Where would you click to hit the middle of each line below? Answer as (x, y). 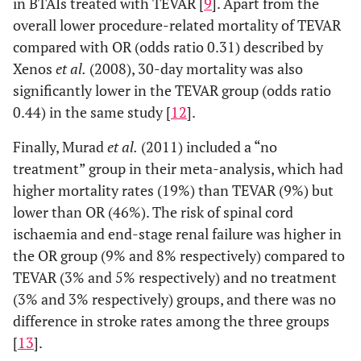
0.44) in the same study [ (92, 112)
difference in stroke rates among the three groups (171, 321)
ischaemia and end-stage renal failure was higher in (177, 234)
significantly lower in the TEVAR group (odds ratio (172, 90)
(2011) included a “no (207, 147)
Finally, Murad (60, 147)
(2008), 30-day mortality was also (195, 68)
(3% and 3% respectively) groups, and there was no (174, 299)
